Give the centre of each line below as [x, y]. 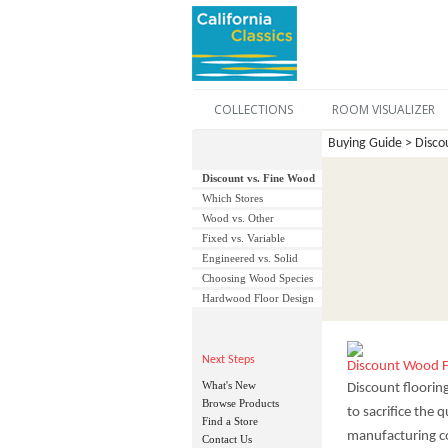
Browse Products [240, 403]
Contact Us [227, 439]
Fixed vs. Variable [243, 238]
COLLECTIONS [253, 109]
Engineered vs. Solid [250, 258]
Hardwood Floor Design [258, 298]
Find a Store [230, 421]
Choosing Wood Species [257, 278]
